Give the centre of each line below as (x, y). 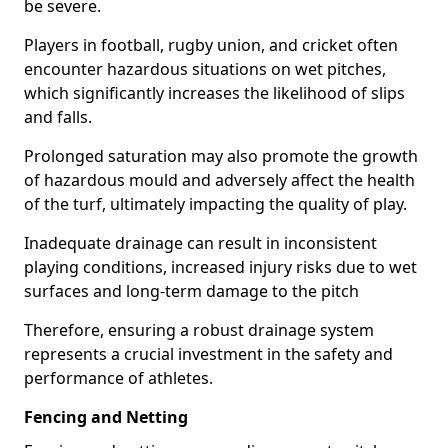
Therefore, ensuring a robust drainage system (199, 330)
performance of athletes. (118, 378)
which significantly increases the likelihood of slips (214, 93)
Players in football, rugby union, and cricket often (211, 45)
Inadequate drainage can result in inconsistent (200, 243)
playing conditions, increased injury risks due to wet (220, 267)
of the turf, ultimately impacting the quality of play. (215, 204)
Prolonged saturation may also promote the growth (221, 156)
